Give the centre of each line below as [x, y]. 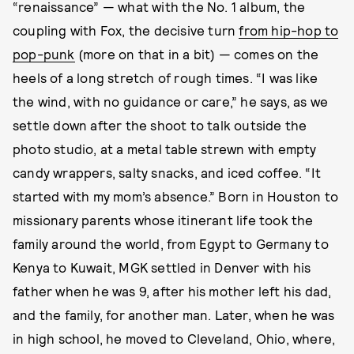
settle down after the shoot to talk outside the [160, 125]
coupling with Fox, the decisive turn [126, 30]
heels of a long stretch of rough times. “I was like [166, 78]
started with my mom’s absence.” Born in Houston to [176, 196]
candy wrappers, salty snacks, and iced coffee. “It [167, 173]
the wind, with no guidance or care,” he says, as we [171, 102]
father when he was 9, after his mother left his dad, [172, 291]
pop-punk [44, 54]
